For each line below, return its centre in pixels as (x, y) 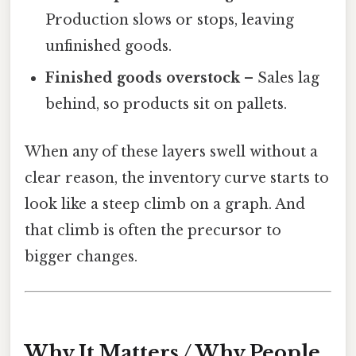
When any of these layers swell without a (171, 151)
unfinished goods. (109, 46)
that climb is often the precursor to (153, 230)
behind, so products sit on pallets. (166, 104)
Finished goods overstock (143, 78)
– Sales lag (280, 78)
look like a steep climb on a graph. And (165, 204)
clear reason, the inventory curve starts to (177, 178)
